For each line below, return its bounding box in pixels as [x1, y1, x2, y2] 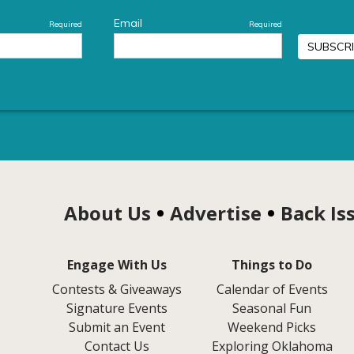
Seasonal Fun [232, 299, 312, 317]
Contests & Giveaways [52, 280, 183, 298]
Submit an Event [69, 318, 166, 336]
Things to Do [232, 255, 313, 273]
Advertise [169, 199, 262, 226]
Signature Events [66, 299, 168, 317]
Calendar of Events [216, 280, 328, 298]
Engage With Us [67, 255, 168, 273]
